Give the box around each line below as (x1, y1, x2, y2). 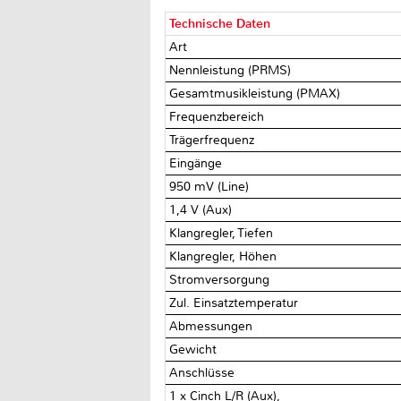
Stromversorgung (169, 271, 274, 287)
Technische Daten (169, 15, 271, 31)
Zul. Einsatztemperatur (169, 294, 303, 311)
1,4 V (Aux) (169, 201, 233, 218)
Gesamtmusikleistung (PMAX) (169, 85, 345, 101)
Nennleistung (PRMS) (169, 62, 295, 78)
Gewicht (169, 341, 221, 357)
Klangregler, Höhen (169, 248, 281, 264)
